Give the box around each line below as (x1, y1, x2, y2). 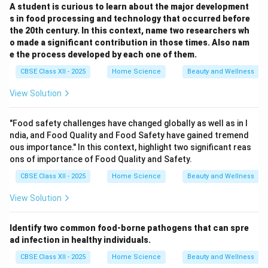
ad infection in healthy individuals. (10, 235, 151, 245)
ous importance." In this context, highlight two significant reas (10, 142, 251, 152)
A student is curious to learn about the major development (10, 2, 249, 11)
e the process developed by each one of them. (10, 50, 197, 59)
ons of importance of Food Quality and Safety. (10, 154, 192, 164)
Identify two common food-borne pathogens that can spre (10, 223, 249, 233)
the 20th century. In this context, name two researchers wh (10, 26, 249, 35)
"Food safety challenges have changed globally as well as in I (10, 118, 248, 128)
